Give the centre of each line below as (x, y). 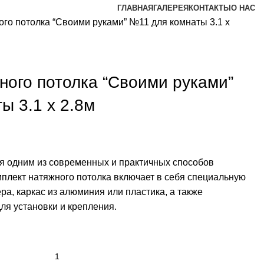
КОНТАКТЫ (210, 8)
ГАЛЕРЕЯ (171, 8)
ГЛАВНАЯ (135, 8)
